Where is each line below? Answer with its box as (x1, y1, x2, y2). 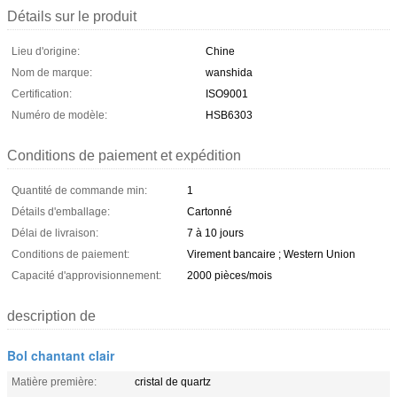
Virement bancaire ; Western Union (187, 247, 355, 261)
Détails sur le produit (7, 8, 136, 24)
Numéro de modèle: (12, 108, 107, 121)
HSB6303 (206, 108, 253, 121)
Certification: (12, 87, 72, 100)
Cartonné (187, 205, 232, 218)
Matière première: (12, 375, 97, 388)
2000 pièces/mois (187, 269, 272, 282)
